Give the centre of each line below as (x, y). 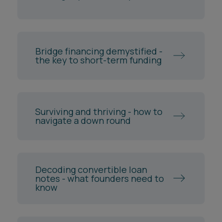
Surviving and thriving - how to (99, 112)
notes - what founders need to (100, 178)
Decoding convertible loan (91, 169)
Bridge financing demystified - (99, 51)
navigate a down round (83, 121)
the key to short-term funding (98, 60)
